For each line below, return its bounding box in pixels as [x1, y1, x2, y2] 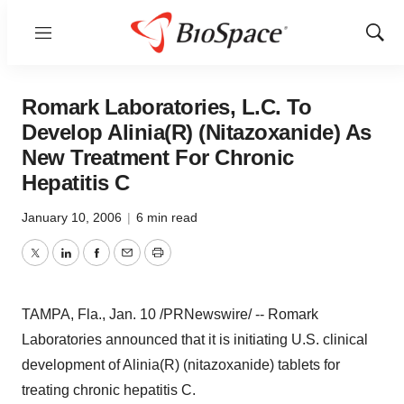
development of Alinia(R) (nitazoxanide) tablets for [22, 357, 340, 372]
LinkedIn [64, 255, 120, 271]
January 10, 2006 [22, 210, 125, 225]
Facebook [95, 255, 160, 271]
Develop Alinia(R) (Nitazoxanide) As [22, 120, 372, 144]
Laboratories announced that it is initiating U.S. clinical [22, 332, 368, 347]
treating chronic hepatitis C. [22, 382, 196, 398]
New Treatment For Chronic [22, 145, 294, 170]
